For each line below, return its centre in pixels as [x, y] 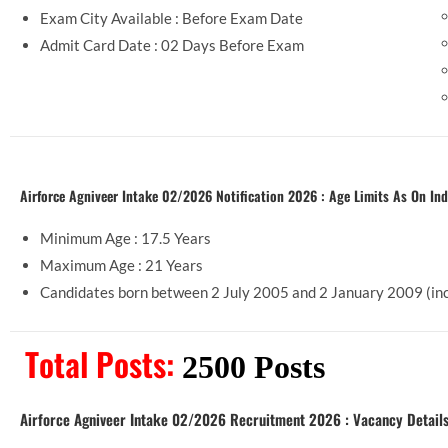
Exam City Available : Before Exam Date [171, 18]
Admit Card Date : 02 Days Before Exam [172, 45]
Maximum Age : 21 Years [121, 265]
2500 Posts [253, 367]
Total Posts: [103, 364]
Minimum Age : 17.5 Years [125, 238]
